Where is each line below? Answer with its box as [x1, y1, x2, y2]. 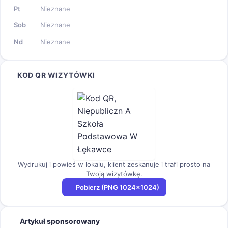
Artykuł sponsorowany [20, 216, 100, 225]
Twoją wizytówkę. [85, 169, 142, 178]
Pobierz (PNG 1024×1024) [75, 183, 159, 191]
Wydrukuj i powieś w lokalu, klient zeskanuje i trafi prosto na [18, 160, 210, 168]
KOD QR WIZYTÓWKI [17, 70, 95, 79]
